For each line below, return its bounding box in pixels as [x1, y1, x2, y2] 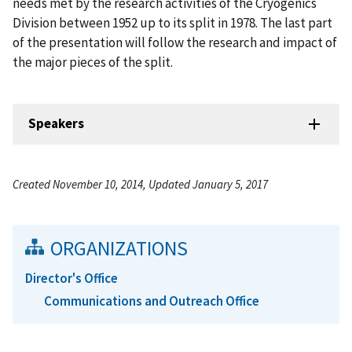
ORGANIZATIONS [50, 235, 188, 261]
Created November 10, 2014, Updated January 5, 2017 [13, 176, 268, 192]
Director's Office [25, 269, 118, 287]
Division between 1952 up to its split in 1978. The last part [13, 13, 332, 31]
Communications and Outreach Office [44, 292, 259, 310]
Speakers [28, 115, 84, 133]
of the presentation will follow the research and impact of [13, 33, 337, 51]
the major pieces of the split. [13, 53, 173, 71]
